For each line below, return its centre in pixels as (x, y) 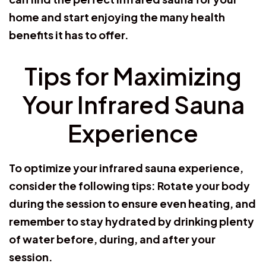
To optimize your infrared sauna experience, (126, 167)
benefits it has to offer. (69, 34)
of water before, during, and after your (112, 239)
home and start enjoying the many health (117, 17)
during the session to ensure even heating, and (132, 203)
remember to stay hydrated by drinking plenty (132, 221)
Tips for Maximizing (133, 75)
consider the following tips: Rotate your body (129, 185)
